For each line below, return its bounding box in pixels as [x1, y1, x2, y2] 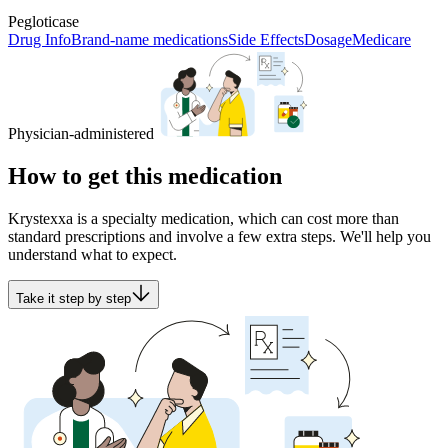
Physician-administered [8, 124, 154, 142]
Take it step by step [16, 290, 131, 306]
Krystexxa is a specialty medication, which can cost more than [8, 209, 399, 227]
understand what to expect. [8, 245, 177, 263]
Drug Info [8, 30, 71, 48]
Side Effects [228, 30, 304, 48]
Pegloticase [8, 12, 79, 30]
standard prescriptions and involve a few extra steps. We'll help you [8, 227, 431, 245]
